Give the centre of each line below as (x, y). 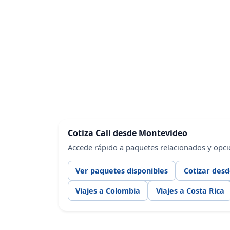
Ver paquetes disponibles (121, 171)
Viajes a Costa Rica (190, 191)
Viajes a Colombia (108, 191)
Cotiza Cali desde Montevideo (127, 133)
